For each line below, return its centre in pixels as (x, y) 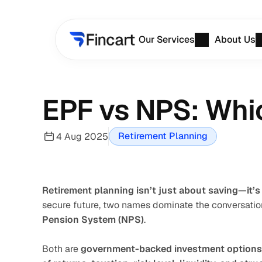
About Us (235, 39)
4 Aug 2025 (82, 136)
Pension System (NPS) (93, 220)
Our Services (167, 39)
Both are (61, 249)
